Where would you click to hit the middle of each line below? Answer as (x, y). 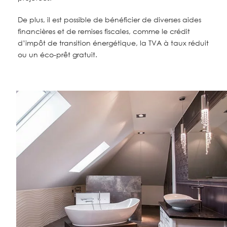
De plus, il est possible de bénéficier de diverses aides (109, 20)
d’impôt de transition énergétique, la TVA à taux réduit (113, 43)
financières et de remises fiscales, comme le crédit (104, 31)
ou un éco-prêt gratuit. (58, 55)
